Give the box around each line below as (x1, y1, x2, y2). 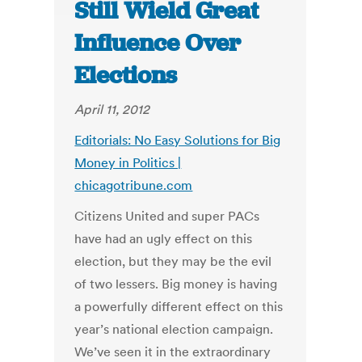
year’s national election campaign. (74, 321, 274, 338)
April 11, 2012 (74, 101, 150, 118)
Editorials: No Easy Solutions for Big (74, 132, 281, 149)
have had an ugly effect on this (74, 230, 253, 247)
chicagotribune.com (74, 177, 193, 194)
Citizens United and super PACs (74, 208, 260, 225)
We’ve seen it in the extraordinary (74, 343, 271, 360)
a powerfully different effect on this (74, 298, 284, 315)
